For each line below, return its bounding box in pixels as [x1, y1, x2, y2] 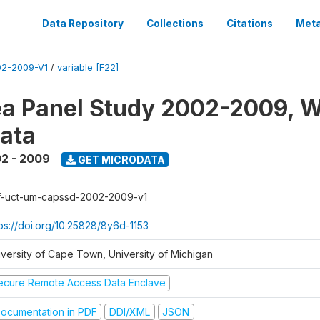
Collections [146, 18, 204, 29]
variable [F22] [57, 62, 119, 73]
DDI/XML [109, 305, 150, 318]
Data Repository [42, 18, 124, 29]
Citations [226, 18, 273, 29]
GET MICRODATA [75, 153, 165, 166]
